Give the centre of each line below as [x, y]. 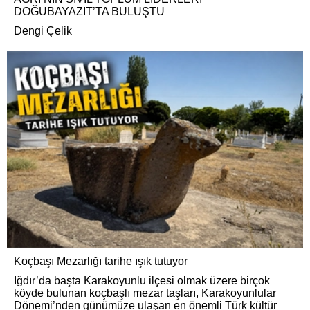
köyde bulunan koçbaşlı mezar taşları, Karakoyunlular [145, 293]
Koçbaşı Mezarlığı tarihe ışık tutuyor [101, 262]
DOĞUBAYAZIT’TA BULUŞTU [89, 12]
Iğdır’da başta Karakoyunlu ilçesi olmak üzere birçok [142, 281]
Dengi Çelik [43, 31]
